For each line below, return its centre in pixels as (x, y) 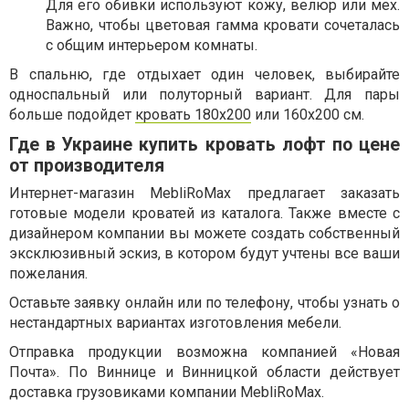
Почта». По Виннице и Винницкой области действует (204, 372)
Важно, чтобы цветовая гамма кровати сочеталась (223, 26)
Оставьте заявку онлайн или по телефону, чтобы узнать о (204, 303)
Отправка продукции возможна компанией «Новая (204, 352)
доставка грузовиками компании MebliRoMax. (167, 393)
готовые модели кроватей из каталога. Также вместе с (204, 214)
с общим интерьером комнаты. (152, 46)
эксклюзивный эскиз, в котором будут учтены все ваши (204, 254)
